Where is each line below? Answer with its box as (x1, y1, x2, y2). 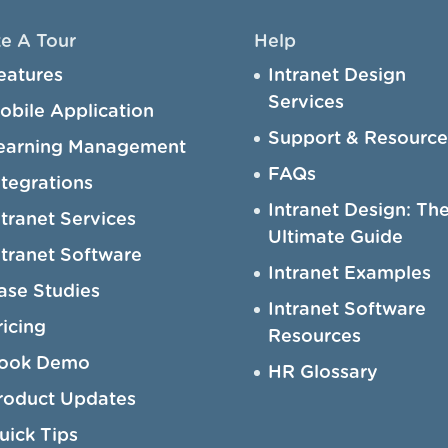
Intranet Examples (267, 264, 431, 283)
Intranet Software (267, 300, 426, 319)
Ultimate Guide (267, 228, 403, 247)
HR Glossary (267, 363, 378, 382)
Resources (267, 327, 361, 346)
